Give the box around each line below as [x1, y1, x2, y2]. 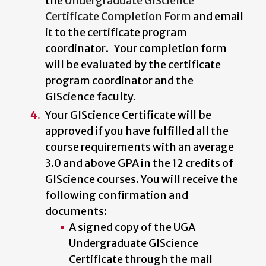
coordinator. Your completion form [45, 41, 227, 55]
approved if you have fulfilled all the [45, 123, 229, 138]
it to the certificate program [45, 25, 187, 39]
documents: [45, 204, 107, 218]
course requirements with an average [45, 140, 234, 154]
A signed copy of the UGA [69, 220, 195, 234]
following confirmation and [45, 188, 188, 202]
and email [191, 9, 243, 23]
